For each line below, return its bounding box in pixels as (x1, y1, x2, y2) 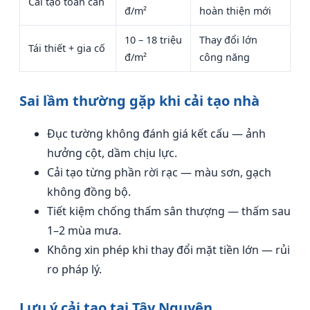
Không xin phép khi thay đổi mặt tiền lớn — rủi (47, 242, 290, 257)
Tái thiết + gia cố (28, 42, 105, 55)
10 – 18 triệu (125, 33, 182, 46)
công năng (199, 51, 250, 64)
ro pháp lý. (47, 262, 102, 277)
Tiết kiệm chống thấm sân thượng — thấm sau (47, 203, 291, 219)
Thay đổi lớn (199, 33, 257, 46)
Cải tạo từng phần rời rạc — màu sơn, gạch (47, 165, 271, 180)
